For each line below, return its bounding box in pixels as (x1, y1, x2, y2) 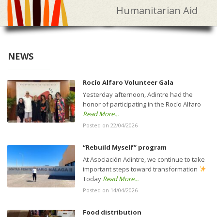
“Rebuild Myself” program (83, 143, 167, 152)
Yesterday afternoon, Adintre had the (83, 90, 193, 99)
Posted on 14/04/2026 (83, 186, 138, 194)
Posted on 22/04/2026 (83, 122, 138, 129)
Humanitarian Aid (116, 4, 198, 17)
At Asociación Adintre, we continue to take (83, 155, 205, 164)
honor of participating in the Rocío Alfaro (83, 100, 201, 108)
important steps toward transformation (83, 165, 199, 173)
